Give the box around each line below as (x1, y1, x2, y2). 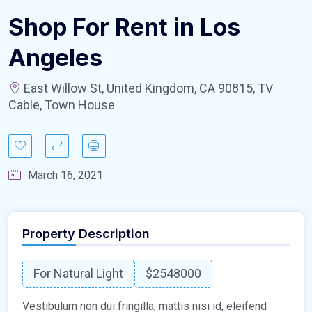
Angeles (8, 42, 102, 72)
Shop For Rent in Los (8, 12, 240, 41)
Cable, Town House (8, 97, 115, 112)
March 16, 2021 (28, 168, 103, 182)
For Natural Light (33, 265, 123, 281)
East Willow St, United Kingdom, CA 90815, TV (21, 80, 273, 95)
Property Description (22, 226, 150, 241)
